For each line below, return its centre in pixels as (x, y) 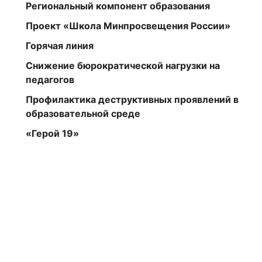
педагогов (50, 80)
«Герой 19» (52, 134)
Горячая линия (60, 46)
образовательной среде (83, 114)
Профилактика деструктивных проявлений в (132, 100)
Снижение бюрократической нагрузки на (123, 66)
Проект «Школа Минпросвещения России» (128, 26)
